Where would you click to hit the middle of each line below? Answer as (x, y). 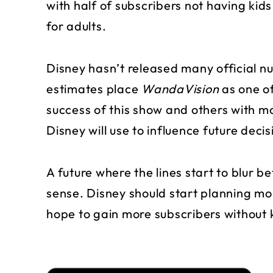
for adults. (76, 26)
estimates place (94, 89)
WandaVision (180, 89)
